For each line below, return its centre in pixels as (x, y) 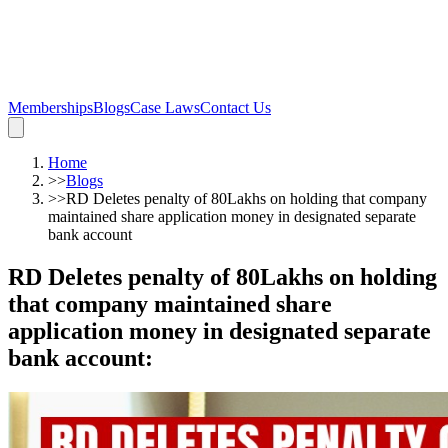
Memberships (50, 107)
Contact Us (235, 107)
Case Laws (165, 107)
